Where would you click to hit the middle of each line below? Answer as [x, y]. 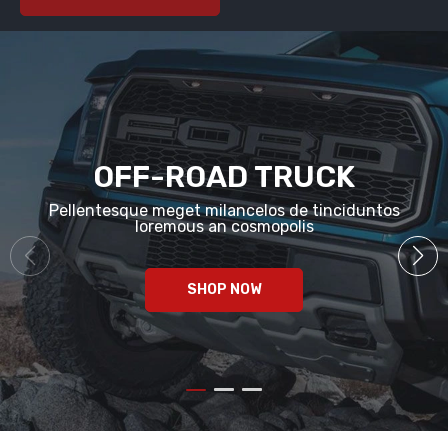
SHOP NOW [224, 289]
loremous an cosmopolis [224, 226]
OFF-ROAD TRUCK [224, 177]
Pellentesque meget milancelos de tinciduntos [224, 210]
